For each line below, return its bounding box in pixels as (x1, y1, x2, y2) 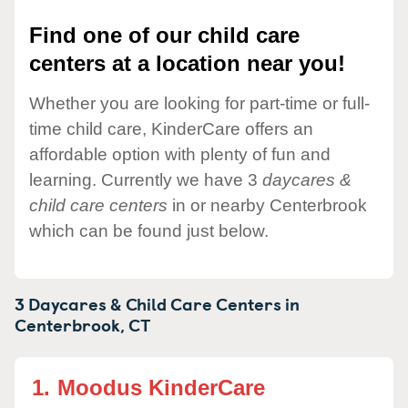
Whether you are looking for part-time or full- (29, 93, 370, 113)
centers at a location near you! (29, 51, 345, 76)
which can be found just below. (29, 220, 269, 240)
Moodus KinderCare (57, 374, 265, 400)
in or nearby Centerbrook (168, 195, 367, 215)
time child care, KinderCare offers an (29, 118, 313, 138)
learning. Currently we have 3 (29, 169, 262, 189)
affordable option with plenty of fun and (29, 144, 331, 164)
